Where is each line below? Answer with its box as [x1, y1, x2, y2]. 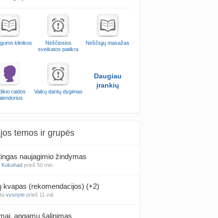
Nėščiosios [45, 40, 72, 46]
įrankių [96, 81, 119, 89]
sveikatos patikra [38, 46, 79, 52]
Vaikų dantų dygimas [34, 89, 83, 94]
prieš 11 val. [26, 192, 54, 198]
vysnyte [6, 192, 25, 198]
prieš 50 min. [24, 162, 54, 168]
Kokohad [1, 162, 22, 168]
